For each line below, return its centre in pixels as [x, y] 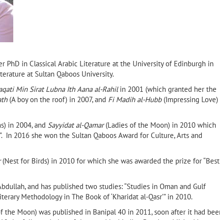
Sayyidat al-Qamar [76, 125]
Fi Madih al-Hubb [135, 100]
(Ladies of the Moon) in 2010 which [160, 125]
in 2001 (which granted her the [167, 89]
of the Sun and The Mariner [86, 145]
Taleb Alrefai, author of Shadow [93, 136]
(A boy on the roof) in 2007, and [58, 100]
